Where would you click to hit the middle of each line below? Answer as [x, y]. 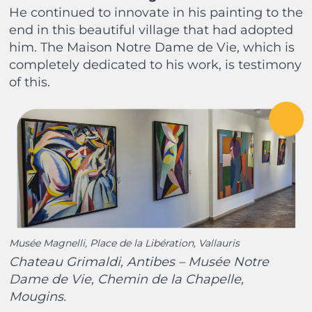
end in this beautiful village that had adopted [151, 30]
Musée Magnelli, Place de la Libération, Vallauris [124, 243]
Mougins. [37, 296]
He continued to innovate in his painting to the [156, 12]
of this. [29, 82]
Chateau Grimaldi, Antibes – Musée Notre [139, 262]
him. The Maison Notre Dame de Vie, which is [151, 47]
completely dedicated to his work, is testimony [155, 64]
